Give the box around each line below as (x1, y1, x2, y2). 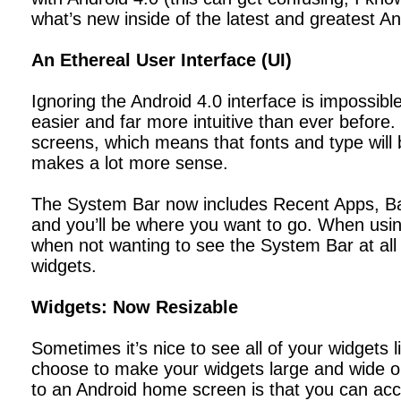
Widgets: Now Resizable (31, 297, 238, 317)
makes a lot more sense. (31, 153, 228, 173)
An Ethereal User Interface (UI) (31, 50, 292, 70)
